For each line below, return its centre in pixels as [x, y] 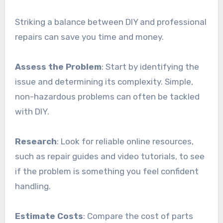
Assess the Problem [58, 66]
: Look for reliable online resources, [125, 141]
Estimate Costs [49, 216]
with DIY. [32, 111]
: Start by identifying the [150, 66]
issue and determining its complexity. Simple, [104, 81]
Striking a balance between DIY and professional [111, 22]
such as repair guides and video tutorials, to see [110, 156]
